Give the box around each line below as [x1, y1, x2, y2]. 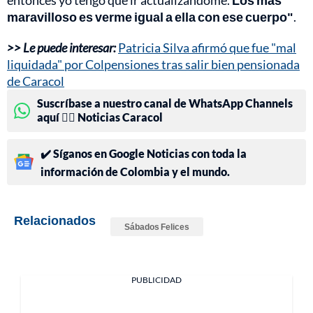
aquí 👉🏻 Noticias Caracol [37, 110, 163, 124]
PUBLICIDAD [131, 274, 182, 285]
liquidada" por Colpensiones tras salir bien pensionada [7, 56, 300, 72]
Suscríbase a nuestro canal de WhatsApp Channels [37, 96, 293, 110]
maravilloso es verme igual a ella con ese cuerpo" [7, 8, 293, 24]
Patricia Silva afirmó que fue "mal [118, 39, 296, 55]
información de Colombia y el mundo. [41, 164, 230, 178]
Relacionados [14, 212, 96, 228]
